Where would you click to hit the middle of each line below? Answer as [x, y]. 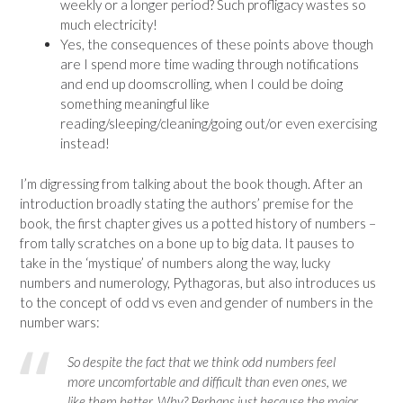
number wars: [60, 322]
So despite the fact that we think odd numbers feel [201, 362]
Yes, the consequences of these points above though [217, 44]
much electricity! [109, 24]
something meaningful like [135, 103]
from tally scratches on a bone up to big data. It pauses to [187, 242]
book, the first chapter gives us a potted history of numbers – [198, 223]
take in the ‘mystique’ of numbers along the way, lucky [175, 262]
